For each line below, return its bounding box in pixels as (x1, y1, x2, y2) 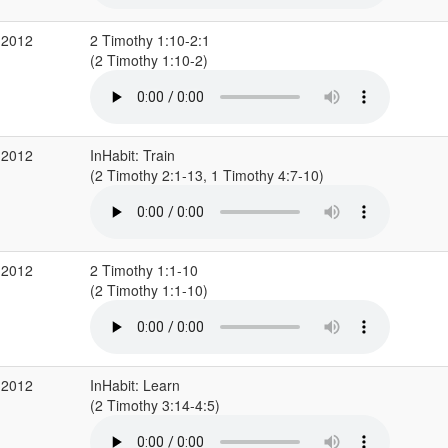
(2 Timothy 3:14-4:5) (89, 395, 224, 415)
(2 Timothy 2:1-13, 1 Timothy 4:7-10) (89, 165, 328, 185)
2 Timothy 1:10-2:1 (89, 30, 210, 50)
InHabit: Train (89, 145, 175, 165)
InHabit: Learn (89, 375, 180, 395)
